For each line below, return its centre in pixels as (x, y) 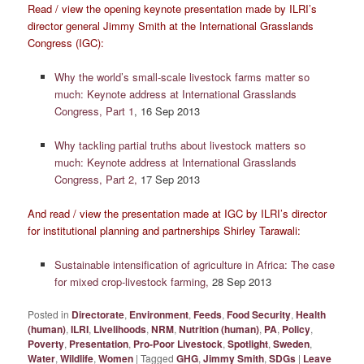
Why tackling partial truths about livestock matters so (180, 145)
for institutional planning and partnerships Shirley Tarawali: (165, 230)
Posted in (49, 314)
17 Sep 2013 (170, 179)
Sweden (292, 344)
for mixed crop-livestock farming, (131, 282)
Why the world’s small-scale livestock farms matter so (182, 76)
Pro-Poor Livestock (178, 344)
